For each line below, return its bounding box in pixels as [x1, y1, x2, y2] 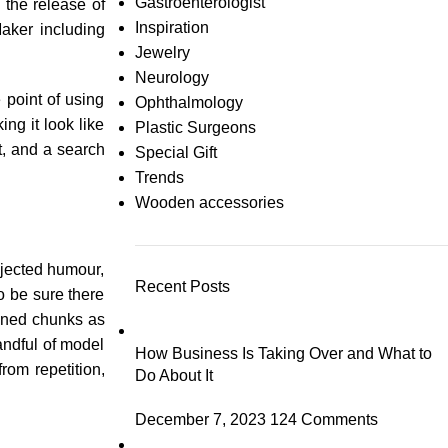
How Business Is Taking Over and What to [134, 345, 432, 362]
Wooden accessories [134, 194, 284, 211]
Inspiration [134, 19, 209, 36]
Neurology [134, 69, 209, 86]
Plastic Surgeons [134, 119, 256, 136]
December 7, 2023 [134, 411, 266, 428]
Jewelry [134, 44, 190, 61]
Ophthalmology [134, 94, 243, 111]
